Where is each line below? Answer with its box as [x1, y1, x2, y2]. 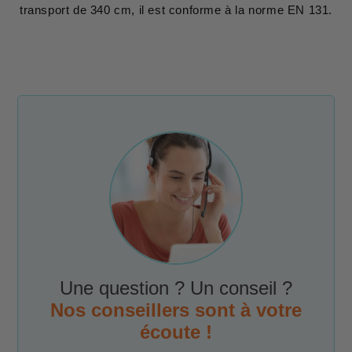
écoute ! [140, 321, 212, 343]
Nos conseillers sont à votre [50, 299, 302, 321]
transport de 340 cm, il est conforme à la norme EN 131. [19, 2, 332, 16]
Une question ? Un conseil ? [60, 277, 292, 299]
